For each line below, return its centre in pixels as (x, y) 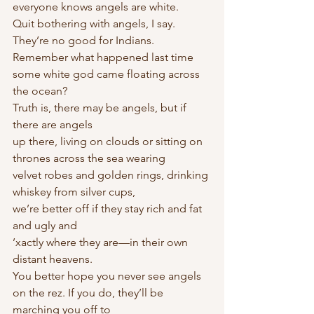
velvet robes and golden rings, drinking (112, 175)
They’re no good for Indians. (83, 40)
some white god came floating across (108, 74)
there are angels (53, 124)
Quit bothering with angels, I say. (95, 23)
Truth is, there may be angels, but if (101, 108)
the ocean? (40, 91)
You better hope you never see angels (108, 276)
